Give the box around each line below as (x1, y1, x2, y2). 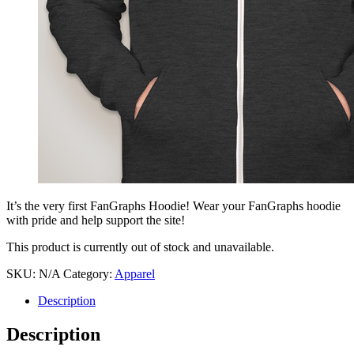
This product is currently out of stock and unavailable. (6, 239, 274, 254)
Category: (63, 266, 115, 281)
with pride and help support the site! (6, 213, 185, 227)
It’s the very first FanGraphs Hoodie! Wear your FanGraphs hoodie (6, 198, 341, 213)
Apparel (115, 266, 155, 281)
